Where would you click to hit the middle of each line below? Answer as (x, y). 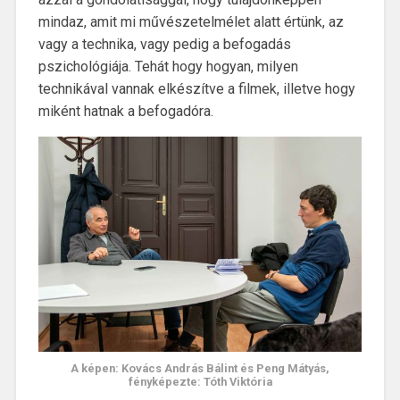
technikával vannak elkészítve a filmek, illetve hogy (196, 88)
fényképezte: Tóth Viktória (200, 381)
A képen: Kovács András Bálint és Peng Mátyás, (200, 368)
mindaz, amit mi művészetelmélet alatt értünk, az (191, 21)
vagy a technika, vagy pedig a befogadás (164, 44)
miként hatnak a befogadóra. (125, 111)
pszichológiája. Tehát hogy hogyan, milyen (168, 66)
